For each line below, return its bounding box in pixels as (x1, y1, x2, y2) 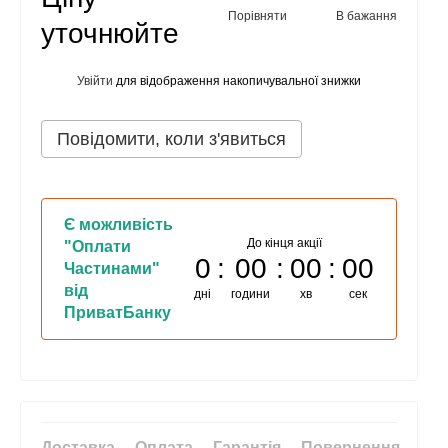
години (231, 287, 270, 301)
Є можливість (64, 216, 173, 233)
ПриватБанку (64, 304, 171, 321)
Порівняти (228, 8, 287, 23)
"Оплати (64, 238, 131, 255)
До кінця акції (246, 236, 322, 250)
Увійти (77, 73, 113, 88)
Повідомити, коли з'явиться (57, 129, 286, 149)
